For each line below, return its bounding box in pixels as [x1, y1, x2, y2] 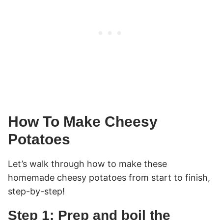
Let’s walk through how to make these [8, 158, 167, 169]
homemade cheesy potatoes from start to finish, [8, 172, 210, 183]
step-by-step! [8, 186, 65, 196]
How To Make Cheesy [8, 113, 158, 130]
